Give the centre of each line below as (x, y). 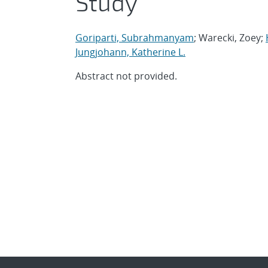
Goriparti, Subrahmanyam (135, 38)
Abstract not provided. (126, 76)
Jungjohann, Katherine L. (130, 52)
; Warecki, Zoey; (230, 38)
